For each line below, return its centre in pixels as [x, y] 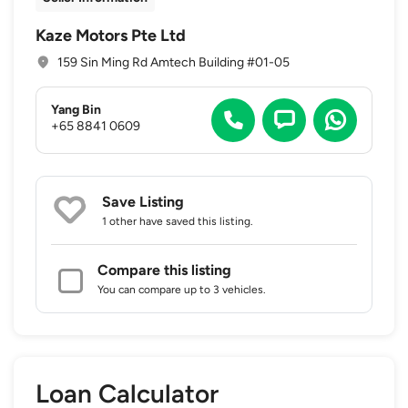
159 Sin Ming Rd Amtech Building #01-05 [173, 62]
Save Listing [143, 201]
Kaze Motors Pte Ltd [111, 35]
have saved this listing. [195, 221]
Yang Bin [76, 110]
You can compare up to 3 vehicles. [182, 289]
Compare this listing [164, 270]
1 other [119, 221]
